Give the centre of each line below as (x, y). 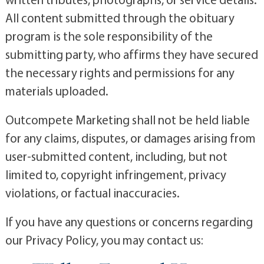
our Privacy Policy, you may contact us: (104, 240)
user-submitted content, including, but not (116, 156)
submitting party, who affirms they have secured (131, 55)
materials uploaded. (57, 91)
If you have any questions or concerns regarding (129, 222)
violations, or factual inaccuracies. (92, 193)
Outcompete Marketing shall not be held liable (127, 120)
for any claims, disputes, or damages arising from (130, 138)
